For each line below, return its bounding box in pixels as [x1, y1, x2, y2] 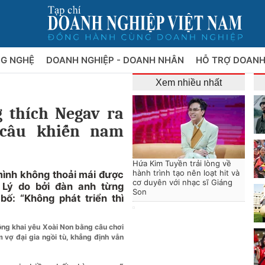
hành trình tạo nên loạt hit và [132, 168, 240, 177]
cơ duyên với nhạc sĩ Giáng [132, 177, 232, 187]
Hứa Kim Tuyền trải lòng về [132, 159, 231, 168]
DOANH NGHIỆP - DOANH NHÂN [46, 54, 186, 66]
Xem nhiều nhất [156, 77, 222, 88]
